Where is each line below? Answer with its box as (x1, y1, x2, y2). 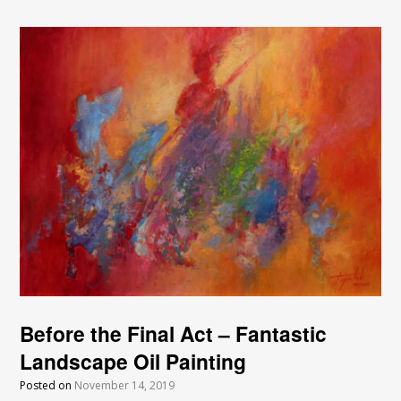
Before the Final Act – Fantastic (20, 319, 328, 349)
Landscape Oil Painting (20, 346, 247, 377)
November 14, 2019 (74, 378, 175, 394)
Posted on (20, 378, 75, 394)
